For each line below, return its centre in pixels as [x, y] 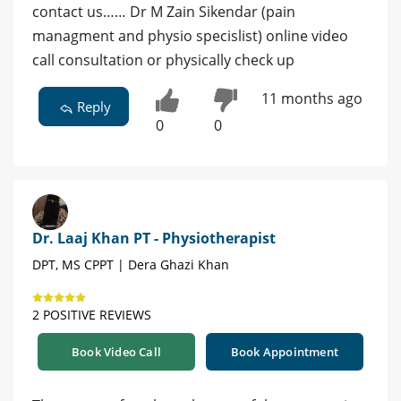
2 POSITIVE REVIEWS [92, 315]
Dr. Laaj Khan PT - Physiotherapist [154, 239]
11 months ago [311, 98]
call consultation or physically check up [163, 60]
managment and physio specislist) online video [190, 35]
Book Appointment [285, 352]
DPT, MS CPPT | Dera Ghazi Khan [131, 265]
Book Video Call [116, 352]
